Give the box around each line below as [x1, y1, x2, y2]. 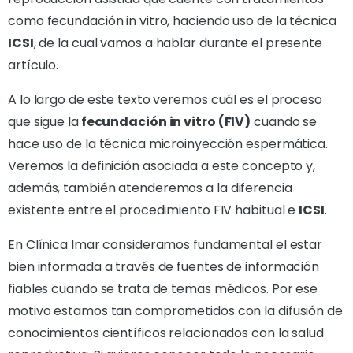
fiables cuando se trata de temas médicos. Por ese [8, 279, 318, 298]
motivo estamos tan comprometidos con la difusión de [8, 301, 343, 320]
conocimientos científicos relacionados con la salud [8, 323, 324, 342]
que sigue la [8, 112, 79, 131]
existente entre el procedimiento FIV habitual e [8, 200, 299, 219]
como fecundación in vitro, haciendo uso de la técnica [8, 11, 336, 30]
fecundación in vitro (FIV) [78, 112, 251, 131]
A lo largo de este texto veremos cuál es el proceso [8, 90, 322, 109]
